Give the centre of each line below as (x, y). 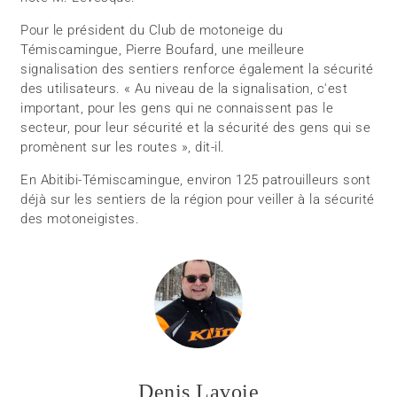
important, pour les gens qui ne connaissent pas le (177, 109)
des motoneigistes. (80, 219)
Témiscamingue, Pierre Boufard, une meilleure (163, 50)
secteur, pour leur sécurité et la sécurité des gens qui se (196, 128)
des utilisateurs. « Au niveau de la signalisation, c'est (184, 89)
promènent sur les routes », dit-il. (123, 148)
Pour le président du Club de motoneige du (152, 31)
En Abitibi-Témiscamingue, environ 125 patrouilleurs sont (196, 180)
